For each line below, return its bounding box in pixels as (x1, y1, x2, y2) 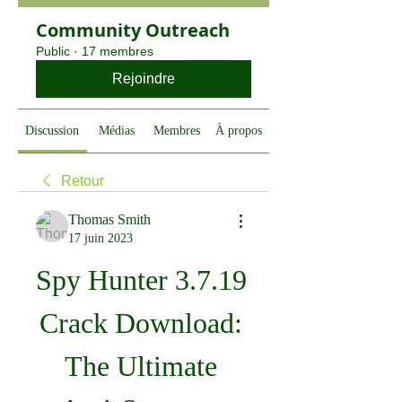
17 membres (82, 44, 153, 58)
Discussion (25, 124, 80, 137)
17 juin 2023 (68, 232, 133, 245)
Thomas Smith (68, 212, 151, 227)
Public (36, 44, 70, 58)
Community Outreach (36, 18, 230, 42)
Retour (61, 173, 104, 188)
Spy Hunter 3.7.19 (36, 264, 247, 296)
